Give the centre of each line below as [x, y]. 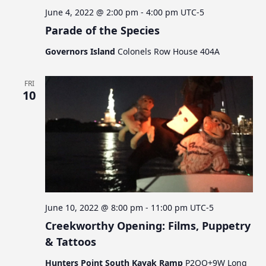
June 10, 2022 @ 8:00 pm [94, 208]
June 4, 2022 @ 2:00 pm [92, 12]
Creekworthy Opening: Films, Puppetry [148, 226]
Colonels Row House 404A [169, 51]
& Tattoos [71, 242]
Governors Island [82, 51]
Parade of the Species [103, 30]
